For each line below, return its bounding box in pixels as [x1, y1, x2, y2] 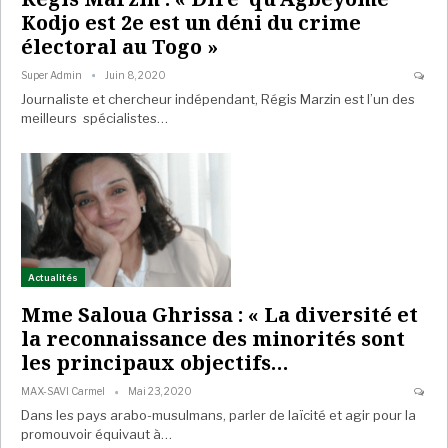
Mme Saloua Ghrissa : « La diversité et [21, 301, 418, 329]
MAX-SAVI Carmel [21, 385, 107, 398]
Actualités [28, 272, 78, 284]
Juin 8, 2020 [105, 69, 166, 82]
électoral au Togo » [21, 33, 218, 61]
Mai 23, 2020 [128, 385, 192, 398]
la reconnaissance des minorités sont [21, 325, 405, 353]
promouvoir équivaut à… [21, 426, 172, 443]
